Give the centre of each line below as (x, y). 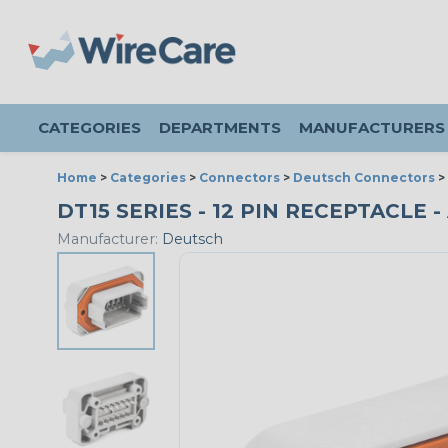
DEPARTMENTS (220, 127)
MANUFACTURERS (372, 127)
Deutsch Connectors (364, 177)
